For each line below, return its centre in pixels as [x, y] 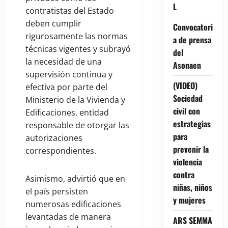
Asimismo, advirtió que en [75, 179]
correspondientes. [61, 151]
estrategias [192, 123]
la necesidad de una [64, 62]
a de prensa [192, 39]
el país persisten [57, 192]
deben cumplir [53, 24]
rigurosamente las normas [77, 36]
